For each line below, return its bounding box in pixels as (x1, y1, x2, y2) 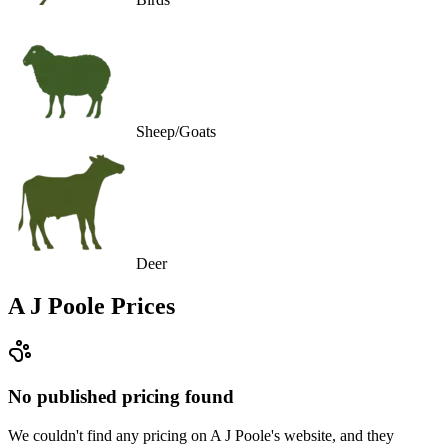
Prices (105, 292, 175, 319)
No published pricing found (8, 386, 234, 408)
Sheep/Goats (136, 122, 216, 140)
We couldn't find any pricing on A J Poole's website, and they (8, 426, 394, 444)
